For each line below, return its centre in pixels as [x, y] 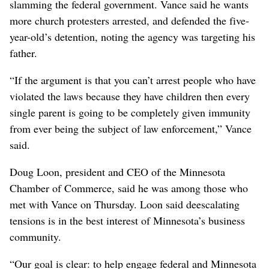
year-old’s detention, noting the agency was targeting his [132, 36]
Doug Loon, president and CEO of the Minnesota [117, 171]
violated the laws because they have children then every [130, 96]
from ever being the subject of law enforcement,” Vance [131, 128]
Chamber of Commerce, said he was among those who [129, 188]
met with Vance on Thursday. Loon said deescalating [125, 204]
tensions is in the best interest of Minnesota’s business [127, 220]
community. [35, 236]
